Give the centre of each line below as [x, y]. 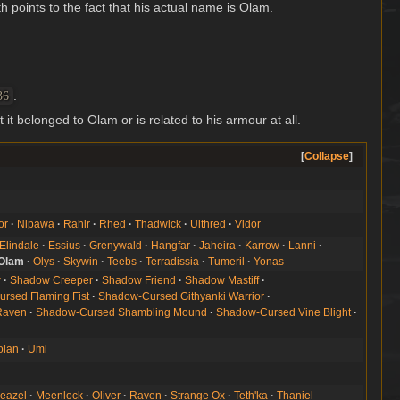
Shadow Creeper [52, 281]
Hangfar [171, 246]
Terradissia [173, 262]
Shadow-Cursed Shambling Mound [122, 313]
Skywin [81, 262]
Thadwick [158, 225]
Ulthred [208, 225]
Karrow [262, 246]
